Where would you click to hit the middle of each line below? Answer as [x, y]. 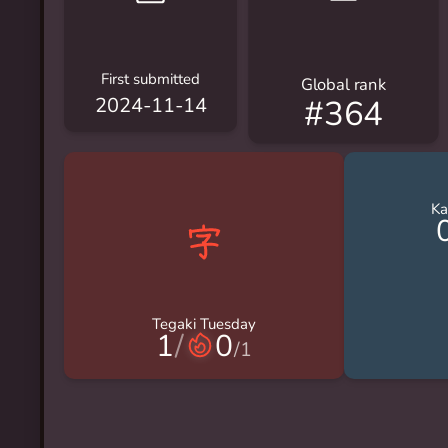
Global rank [344, 83]
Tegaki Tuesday [204, 323]
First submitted [151, 79]
